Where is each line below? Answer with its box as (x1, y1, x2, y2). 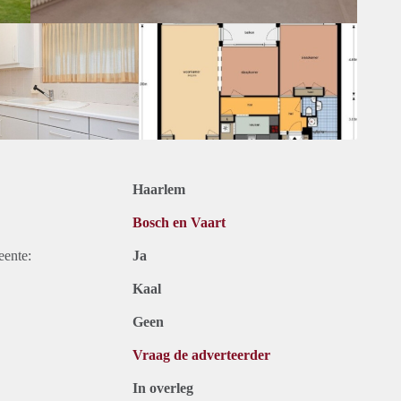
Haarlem (132, 182, 185, 198)
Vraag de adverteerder (132, 347, 270, 363)
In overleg (132, 380, 193, 397)
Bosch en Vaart (132, 215, 226, 231)
